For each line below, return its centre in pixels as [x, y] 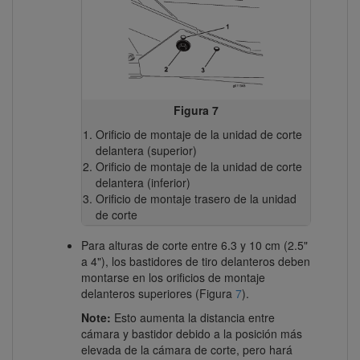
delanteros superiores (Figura [158, 293]
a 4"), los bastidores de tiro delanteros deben [196, 261]
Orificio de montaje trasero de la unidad [196, 198]
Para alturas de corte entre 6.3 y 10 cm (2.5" [194, 245]
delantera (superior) [146, 150]
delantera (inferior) [143, 182]
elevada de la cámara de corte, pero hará [187, 349]
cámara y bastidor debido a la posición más [192, 333]
